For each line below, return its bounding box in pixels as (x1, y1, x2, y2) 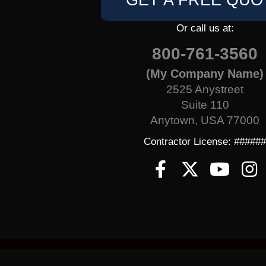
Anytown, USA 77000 (150, 114, 260, 127)
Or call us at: (176, 23, 234, 34)
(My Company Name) (146, 67, 264, 81)
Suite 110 (180, 99, 229, 112)
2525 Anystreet (166, 83, 244, 96)
